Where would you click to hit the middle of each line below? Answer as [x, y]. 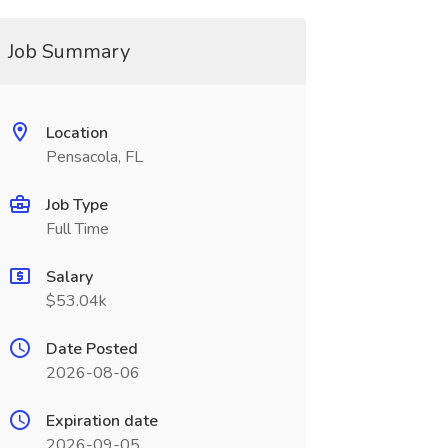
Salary [69, 277]
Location [76, 133]
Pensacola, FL [94, 157]
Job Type [76, 205]
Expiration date [101, 421]
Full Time [77, 229]
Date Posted [91, 349]
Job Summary [68, 51]
